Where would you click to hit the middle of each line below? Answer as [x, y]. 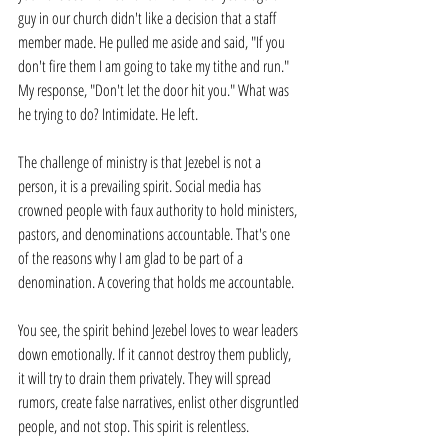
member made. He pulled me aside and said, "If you [153, 42]
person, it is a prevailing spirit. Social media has [141, 186]
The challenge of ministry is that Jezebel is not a [141, 162]
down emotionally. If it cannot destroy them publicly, [156, 354]
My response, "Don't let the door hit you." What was [155, 90]
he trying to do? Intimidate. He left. [108, 114]
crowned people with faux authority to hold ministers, [159, 210]
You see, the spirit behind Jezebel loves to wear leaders [159, 330]
